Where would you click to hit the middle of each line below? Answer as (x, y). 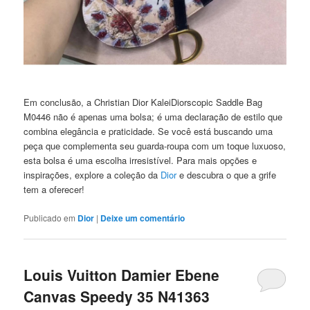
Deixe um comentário (143, 218)
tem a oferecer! (54, 190)
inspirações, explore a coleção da (92, 175)
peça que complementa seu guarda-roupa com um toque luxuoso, (155, 146)
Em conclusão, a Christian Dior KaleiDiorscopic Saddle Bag (143, 102)
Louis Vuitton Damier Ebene (122, 274)
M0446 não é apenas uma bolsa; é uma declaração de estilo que (153, 117)
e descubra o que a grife (227, 175)
